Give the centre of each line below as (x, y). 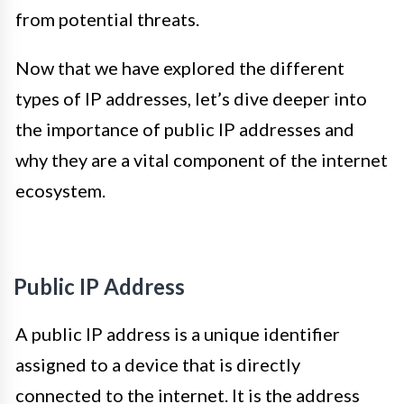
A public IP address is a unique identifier (178, 334)
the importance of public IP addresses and (185, 129)
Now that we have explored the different (180, 68)
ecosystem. (60, 190)
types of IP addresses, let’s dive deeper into (191, 98)
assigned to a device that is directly (158, 364)
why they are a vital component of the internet (202, 160)
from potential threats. (107, 19)
